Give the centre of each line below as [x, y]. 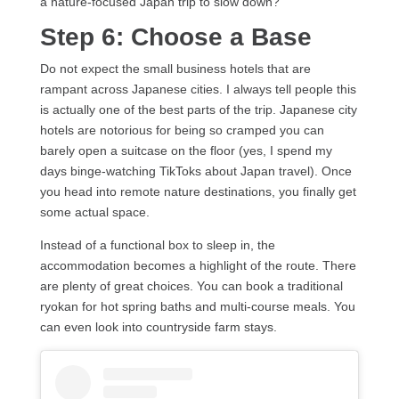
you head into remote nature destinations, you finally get [198, 191]
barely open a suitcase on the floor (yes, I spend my [186, 150]
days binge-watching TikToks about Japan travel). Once [195, 171]
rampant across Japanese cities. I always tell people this [198, 89]
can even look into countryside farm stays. [158, 326]
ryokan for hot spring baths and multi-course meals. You [197, 306]
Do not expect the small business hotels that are [175, 68]
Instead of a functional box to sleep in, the [157, 244]
